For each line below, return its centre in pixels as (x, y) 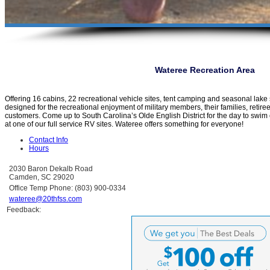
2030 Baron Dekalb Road (51, 168)
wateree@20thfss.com (46, 199)
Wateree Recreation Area (205, 70)
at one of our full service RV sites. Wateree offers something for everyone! (124, 124)
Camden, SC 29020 (42, 177)
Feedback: (25, 209)
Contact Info (49, 140)
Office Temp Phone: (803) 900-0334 (67, 188)
